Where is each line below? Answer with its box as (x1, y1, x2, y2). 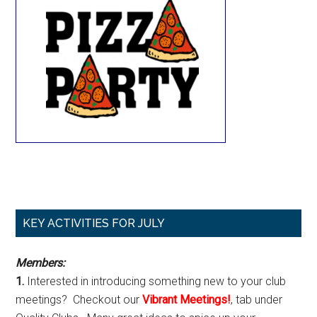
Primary (15, 209, 91, 234)
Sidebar (15, 234, 92, 259)
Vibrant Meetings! (142, 293, 231, 306)
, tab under (231, 293, 283, 306)
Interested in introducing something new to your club (24, 275, 287, 288)
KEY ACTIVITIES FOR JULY (23, 217, 166, 230)
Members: (16, 256, 66, 270)
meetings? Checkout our (16, 293, 143, 306)
